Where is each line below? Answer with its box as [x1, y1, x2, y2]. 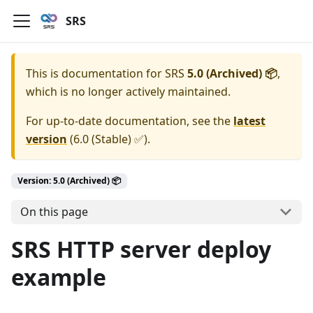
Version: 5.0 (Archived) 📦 [17, 175, 121, 187]
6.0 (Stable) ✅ [73, 131, 144, 147]
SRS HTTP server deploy [11, 233, 271, 264]
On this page [20, 204, 88, 220]
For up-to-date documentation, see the [26, 113, 233, 129]
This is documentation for [26, 66, 165, 81]
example [11, 261, 106, 292]
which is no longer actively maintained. [26, 84, 231, 99]
